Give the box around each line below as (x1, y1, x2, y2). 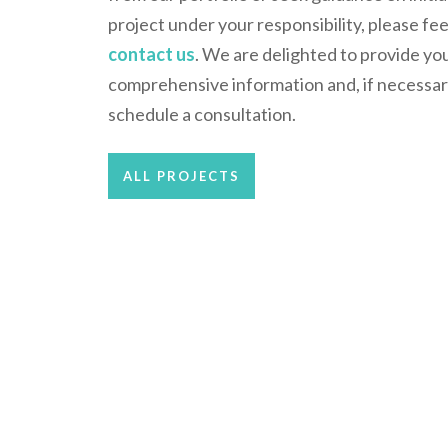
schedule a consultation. (107, 103, 296, 125)
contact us (107, 43, 195, 65)
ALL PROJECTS (122, 168, 240, 185)
